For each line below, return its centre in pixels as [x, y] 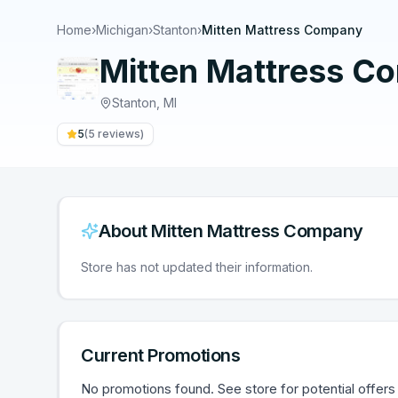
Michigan [122, 30]
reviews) [119, 134]
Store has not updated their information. [197, 267]
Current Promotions [160, 355]
